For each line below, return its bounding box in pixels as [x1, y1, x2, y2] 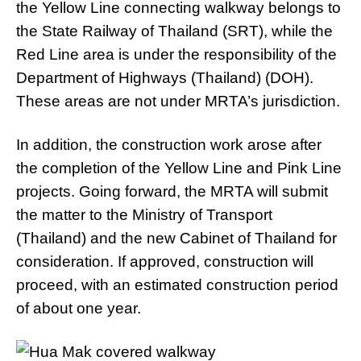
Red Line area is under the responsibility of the [16, 46, 337, 63]
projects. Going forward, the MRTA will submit [16, 183, 328, 200]
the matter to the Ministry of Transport [16, 206, 272, 223]
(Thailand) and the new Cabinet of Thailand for [16, 230, 337, 247]
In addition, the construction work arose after [16, 136, 322, 153]
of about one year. [16, 300, 141, 317]
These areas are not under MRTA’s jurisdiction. [16, 93, 340, 110]
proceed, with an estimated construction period [16, 276, 338, 293]
